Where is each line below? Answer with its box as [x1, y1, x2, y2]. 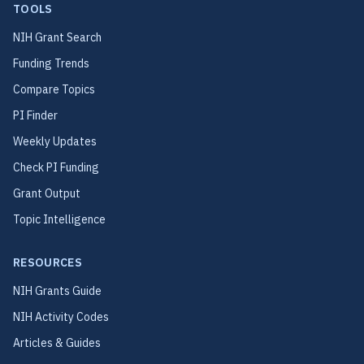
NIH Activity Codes [13, 310, 109, 324]
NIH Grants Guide [13, 284, 102, 298]
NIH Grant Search [13, 30, 102, 45]
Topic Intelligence [13, 212, 106, 227]
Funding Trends [13, 56, 89, 71]
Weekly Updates [13, 134, 97, 149]
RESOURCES [13, 255, 83, 270]
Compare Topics [13, 82, 95, 97]
